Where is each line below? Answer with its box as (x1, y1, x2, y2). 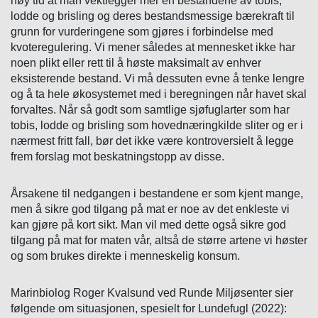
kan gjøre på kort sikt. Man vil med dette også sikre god (11, 219, 286, 231)
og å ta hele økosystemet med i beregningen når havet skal (11, 88, 307, 101)
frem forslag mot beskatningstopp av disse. (11, 150, 224, 163)
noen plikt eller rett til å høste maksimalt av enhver (11, 57, 261, 70)
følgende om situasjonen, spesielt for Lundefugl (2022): (11, 302, 287, 315)
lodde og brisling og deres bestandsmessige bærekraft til (11, 10, 295, 23)
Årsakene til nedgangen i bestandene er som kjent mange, (11, 187, 303, 200)
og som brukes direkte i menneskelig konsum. (11, 250, 240, 263)
